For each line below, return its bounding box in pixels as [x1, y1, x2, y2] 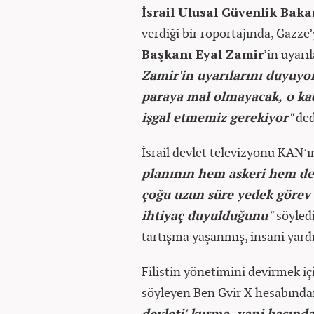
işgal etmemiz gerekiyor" [142, 109, 293, 126]
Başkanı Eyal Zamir [142, 46, 264, 63]
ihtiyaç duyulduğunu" [142, 207, 276, 224]
